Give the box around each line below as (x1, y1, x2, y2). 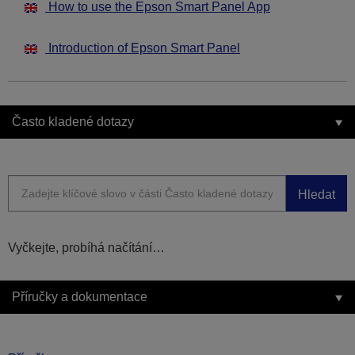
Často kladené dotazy (12, 115, 134, 129)
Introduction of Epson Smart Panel (45, 41, 240, 55)
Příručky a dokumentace (12, 290, 147, 304)
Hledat (298, 187, 335, 201)
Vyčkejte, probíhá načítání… (8, 241, 165, 255)
